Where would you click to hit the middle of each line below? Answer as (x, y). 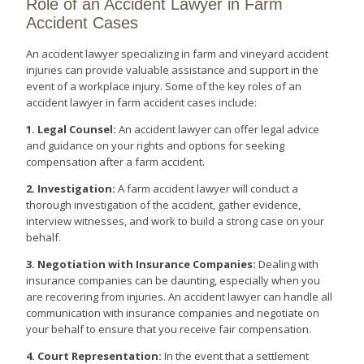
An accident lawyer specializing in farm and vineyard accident (178, 54)
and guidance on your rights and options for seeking (156, 146)
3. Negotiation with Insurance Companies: (141, 264)
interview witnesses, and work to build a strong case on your (175, 221)
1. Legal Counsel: (71, 130)
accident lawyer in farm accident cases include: (142, 103)
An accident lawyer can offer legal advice (218, 130)
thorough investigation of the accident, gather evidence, (164, 205)
